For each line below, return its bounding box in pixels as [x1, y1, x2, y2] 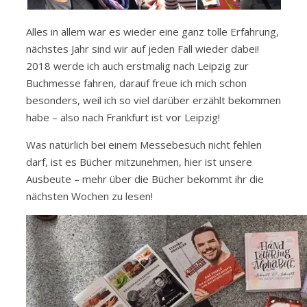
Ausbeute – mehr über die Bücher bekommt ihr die [26, 172, 264, 186]
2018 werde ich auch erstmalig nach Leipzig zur [26, 59, 249, 73]
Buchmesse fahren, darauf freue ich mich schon [26, 76, 247, 90]
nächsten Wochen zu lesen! [26, 189, 153, 204]
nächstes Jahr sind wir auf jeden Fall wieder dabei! [26, 42, 259, 56]
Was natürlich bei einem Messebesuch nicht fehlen [26, 138, 262, 152]
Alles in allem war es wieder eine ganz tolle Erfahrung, [26, 25, 279, 39]
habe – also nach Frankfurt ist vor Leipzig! [26, 110, 220, 125]
